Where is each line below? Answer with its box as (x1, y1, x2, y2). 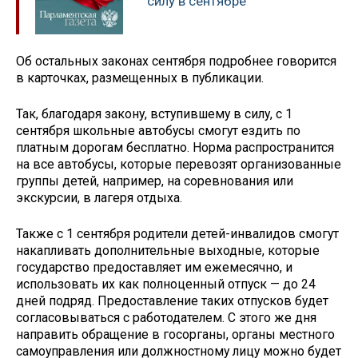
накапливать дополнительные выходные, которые (16, 242, 320, 258)
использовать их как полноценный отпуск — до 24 (16, 276, 316, 292)
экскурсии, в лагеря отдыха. (16, 190, 182, 206)
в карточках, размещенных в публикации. (16, 70, 264, 86)
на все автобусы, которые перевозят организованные (16, 157, 341, 173)
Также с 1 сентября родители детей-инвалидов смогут (16, 225, 339, 241)
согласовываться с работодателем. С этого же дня (16, 309, 316, 325)
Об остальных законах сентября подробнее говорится (16, 54, 336, 70)
